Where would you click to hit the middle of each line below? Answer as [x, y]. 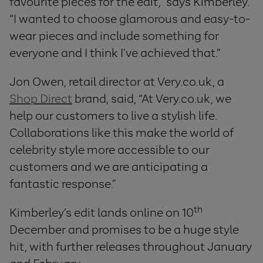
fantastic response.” [63, 184]
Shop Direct [41, 99]
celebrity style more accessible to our [109, 150]
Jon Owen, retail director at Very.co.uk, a [117, 82]
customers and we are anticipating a [109, 167]
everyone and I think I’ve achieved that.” [115, 53]
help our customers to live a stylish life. [113, 116]
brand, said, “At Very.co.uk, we [152, 99]
